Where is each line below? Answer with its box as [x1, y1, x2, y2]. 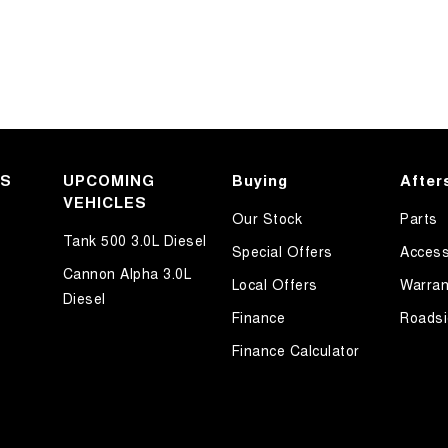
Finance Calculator [231, 340, 360, 361]
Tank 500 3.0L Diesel [62, 230, 207, 251]
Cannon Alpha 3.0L [62, 263, 192, 284]
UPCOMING [62, 169, 155, 192]
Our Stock [231, 208, 302, 229]
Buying [231, 169, 288, 192]
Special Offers [231, 241, 333, 262]
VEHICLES [62, 191, 147, 214]
